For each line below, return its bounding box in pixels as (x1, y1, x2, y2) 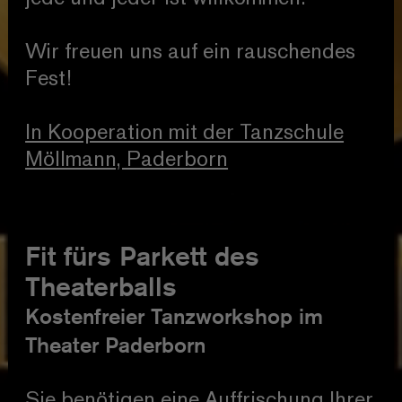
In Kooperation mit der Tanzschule (25, 123, 345, 144)
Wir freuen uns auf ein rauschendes (25, 42, 356, 63)
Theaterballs (25, 270, 178, 303)
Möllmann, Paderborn (25, 150, 229, 170)
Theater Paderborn (25, 332, 206, 359)
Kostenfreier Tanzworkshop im (25, 303, 324, 330)
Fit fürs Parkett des (25, 240, 260, 273)
